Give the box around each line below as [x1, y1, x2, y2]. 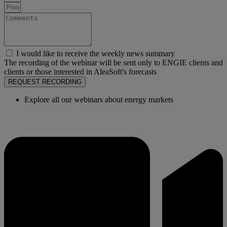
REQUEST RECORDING [8, 78, 82, 86]
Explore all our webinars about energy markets [24, 95, 173, 104]
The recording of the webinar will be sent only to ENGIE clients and [4, 58, 223, 67]
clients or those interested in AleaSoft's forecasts [4, 67, 157, 76]
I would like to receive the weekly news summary [16, 49, 175, 58]
